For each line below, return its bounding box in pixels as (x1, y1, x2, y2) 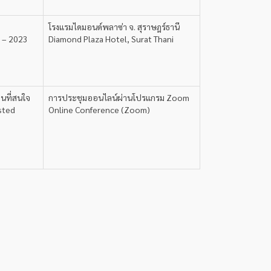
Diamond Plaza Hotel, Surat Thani (48, 33, 174, 44)
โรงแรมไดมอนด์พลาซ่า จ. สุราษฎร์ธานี (48, 21, 180, 32)
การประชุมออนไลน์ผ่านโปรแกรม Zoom (48, 92, 189, 103)
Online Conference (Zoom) (48, 104, 150, 115)
